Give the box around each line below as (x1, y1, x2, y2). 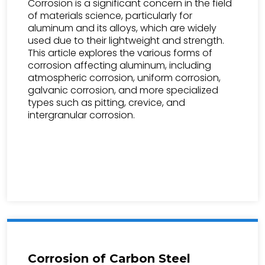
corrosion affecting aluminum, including (28, 59, 211, 72)
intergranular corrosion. (28, 108, 135, 122)
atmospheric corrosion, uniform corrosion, (28, 71, 221, 85)
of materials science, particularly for (28, 9, 192, 22)
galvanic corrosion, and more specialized (28, 83, 218, 97)
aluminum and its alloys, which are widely (28, 21, 216, 35)
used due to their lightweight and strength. (28, 34, 224, 47)
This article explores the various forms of (28, 46, 212, 60)
